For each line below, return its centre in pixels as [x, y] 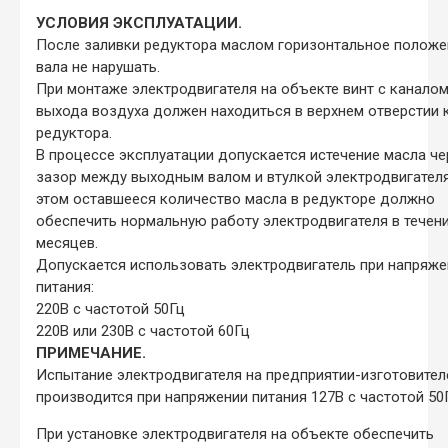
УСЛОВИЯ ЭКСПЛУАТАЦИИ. [139, 22]
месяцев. [67, 242]
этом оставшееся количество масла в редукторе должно [235, 198]
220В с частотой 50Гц [110, 308]
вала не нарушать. [98, 66]
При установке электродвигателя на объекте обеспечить [235, 433]
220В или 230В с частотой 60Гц [143, 330]
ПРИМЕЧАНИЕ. [91, 352]
